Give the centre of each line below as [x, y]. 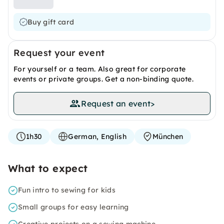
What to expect [48, 168]
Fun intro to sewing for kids [67, 190]
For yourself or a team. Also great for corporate [100, 69]
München [168, 136]
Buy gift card [51, 22]
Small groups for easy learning [73, 207]
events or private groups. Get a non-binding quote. [104, 79]
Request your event [59, 53]
